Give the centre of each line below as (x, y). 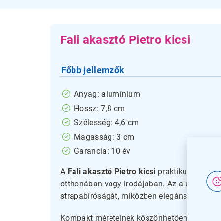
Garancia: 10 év (102, 151)
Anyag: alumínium (107, 94)
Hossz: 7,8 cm (100, 108)
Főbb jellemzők (93, 70)
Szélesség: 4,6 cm (107, 122)
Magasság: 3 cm (104, 137)
